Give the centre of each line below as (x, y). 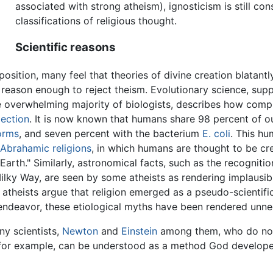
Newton (80, 231)
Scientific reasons (66, 48)
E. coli (216, 134)
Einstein (139, 231)
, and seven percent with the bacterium (111, 134)
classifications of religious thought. (96, 20)
